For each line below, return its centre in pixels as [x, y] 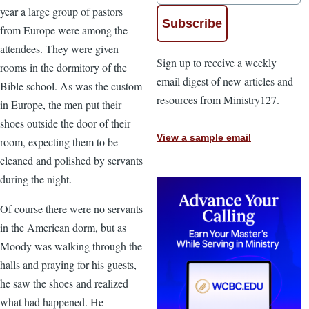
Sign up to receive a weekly [217, 62]
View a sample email [204, 138]
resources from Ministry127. [218, 99]
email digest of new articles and [225, 81]
